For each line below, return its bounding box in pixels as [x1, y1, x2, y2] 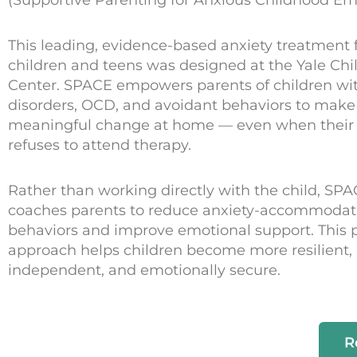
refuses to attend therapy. [8, 135, 191, 154]
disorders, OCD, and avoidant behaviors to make [8, 96, 355, 114]
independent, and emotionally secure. [8, 261, 280, 279]
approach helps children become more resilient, [8, 241, 352, 259]
